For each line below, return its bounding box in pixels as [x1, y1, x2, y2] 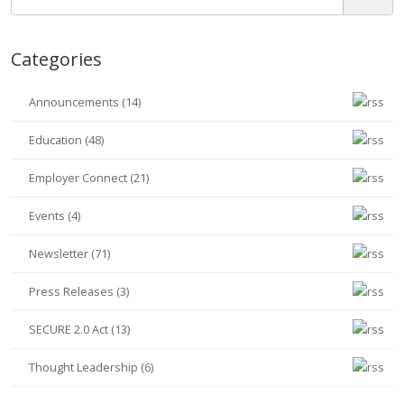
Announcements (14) [29, 95, 141, 110]
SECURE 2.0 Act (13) [29, 322, 130, 337]
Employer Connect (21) [29, 170, 149, 186]
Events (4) [29, 208, 80, 224]
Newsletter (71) [29, 246, 110, 262]
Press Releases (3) [29, 284, 129, 299]
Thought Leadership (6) [29, 360, 153, 375]
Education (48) [29, 133, 104, 148]
